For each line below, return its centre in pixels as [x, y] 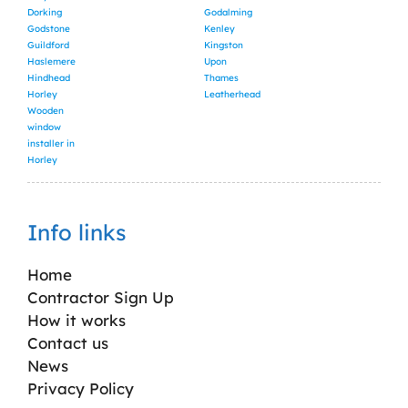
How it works [76, 320]
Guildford [48, 45]
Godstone [49, 28]
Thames [221, 77]
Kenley [219, 28]
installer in [51, 143]
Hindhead [49, 77]
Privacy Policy [81, 388]
